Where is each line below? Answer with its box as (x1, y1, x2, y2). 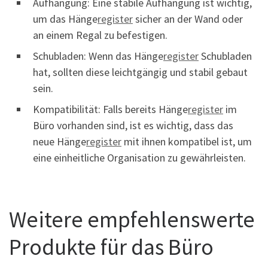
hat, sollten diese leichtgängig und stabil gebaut (33, 65, 248, 80)
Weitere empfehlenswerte (9, 205, 255, 234)
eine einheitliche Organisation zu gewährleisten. (33, 151, 246, 165)
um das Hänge (33, 12, 98, 26)
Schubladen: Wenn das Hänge (33, 49, 163, 63)
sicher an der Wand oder (133, 12, 243, 26)
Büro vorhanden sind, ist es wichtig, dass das (33, 118, 233, 133)
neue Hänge (33, 135, 86, 149)
